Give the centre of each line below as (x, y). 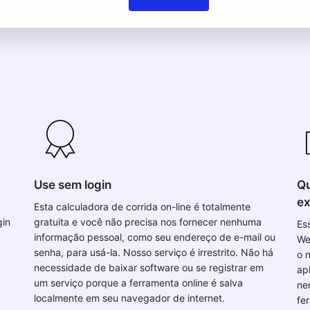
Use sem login (73, 185)
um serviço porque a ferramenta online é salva (138, 283)
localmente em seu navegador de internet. (129, 298)
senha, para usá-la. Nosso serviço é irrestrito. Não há (154, 252)
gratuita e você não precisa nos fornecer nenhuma (148, 222)
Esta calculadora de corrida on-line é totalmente (142, 207)
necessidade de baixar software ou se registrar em (149, 267)
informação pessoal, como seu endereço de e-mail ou (155, 237)
